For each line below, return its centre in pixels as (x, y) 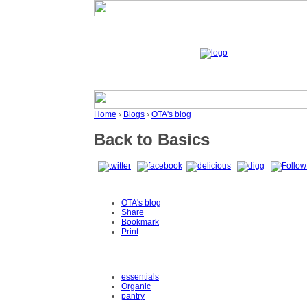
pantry (133, 296)
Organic (136, 287)
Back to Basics (152, 140)
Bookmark (140, 222)
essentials (140, 277)
